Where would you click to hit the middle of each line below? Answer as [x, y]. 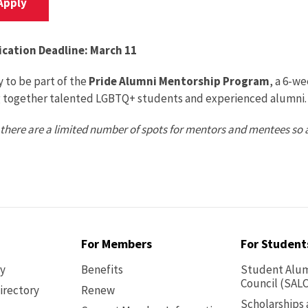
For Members [117, 244]
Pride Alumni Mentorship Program [179, 81]
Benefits [102, 269]
